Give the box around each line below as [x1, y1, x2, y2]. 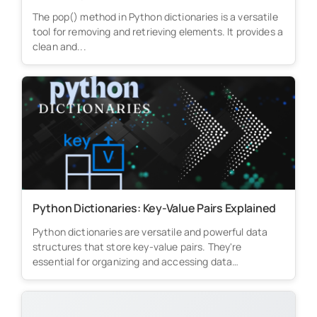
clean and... [32, 39, 86, 53]
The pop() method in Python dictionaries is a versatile [32, 9, 278, 23]
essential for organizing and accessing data [32, 254, 233, 268]
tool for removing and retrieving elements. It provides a [32, 24, 284, 38]
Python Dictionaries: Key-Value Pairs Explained [32, 200, 277, 216]
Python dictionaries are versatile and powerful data [32, 224, 268, 238]
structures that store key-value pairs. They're [32, 239, 242, 253]
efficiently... [32, 269, 87, 283]
